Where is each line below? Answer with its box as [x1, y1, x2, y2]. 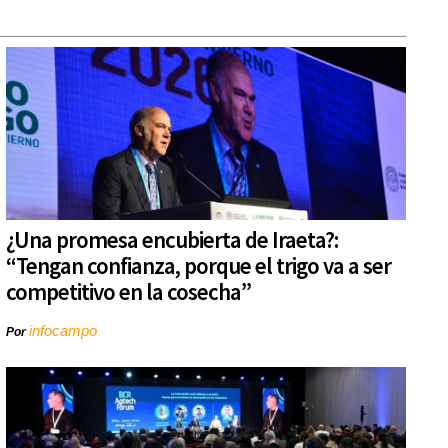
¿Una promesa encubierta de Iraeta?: [6, 225, 338, 255]
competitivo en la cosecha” [6, 277, 251, 307]
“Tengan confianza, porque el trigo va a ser [6, 251, 391, 281]
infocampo [29, 322, 97, 340]
